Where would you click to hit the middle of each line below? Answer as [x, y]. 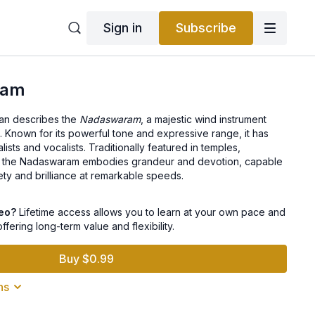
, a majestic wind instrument [204, 119]
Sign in [122, 27]
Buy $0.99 [87, 259]
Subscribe [206, 27]
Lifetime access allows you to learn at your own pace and [151, 212]
